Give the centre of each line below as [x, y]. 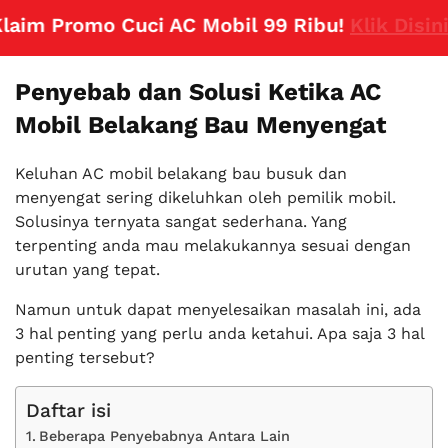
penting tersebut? [85, 357]
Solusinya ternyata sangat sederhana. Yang [181, 221]
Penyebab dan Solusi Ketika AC [198, 92]
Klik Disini [357, 25]
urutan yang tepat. [87, 269]
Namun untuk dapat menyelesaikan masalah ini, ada [218, 309]
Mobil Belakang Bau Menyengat [200, 125]
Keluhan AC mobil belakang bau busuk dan [181, 173]
